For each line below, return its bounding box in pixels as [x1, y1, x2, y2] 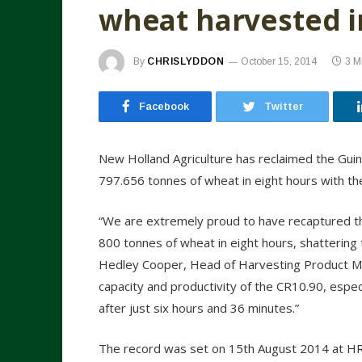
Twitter [263, 100, 303, 112]
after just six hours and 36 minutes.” [99, 300, 299, 317]
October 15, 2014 [240, 56, 317, 68]
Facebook [138, 100, 189, 112]
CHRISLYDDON [147, 56, 225, 68]
